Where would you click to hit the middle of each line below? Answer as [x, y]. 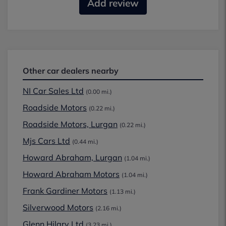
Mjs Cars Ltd [46, 141]
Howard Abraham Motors [71, 174]
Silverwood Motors [58, 207]
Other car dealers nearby [71, 71]
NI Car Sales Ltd [53, 91]
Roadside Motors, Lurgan [70, 124]
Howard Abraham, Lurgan [72, 157]
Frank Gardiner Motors [65, 191]
